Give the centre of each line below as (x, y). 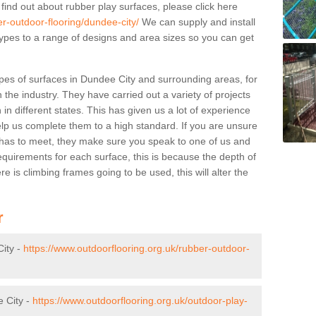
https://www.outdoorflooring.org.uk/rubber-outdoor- (136, 248)
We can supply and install (197, 22)
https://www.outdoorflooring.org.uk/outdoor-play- (140, 300)
